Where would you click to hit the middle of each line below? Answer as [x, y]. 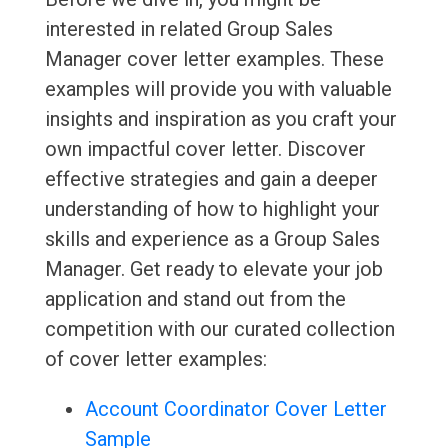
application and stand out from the [195, 299]
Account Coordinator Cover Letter [235, 409]
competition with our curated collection [219, 329]
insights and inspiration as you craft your [220, 119]
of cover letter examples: [155, 359]
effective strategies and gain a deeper [211, 179]
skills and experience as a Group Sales [212, 239]
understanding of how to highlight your [212, 209]
